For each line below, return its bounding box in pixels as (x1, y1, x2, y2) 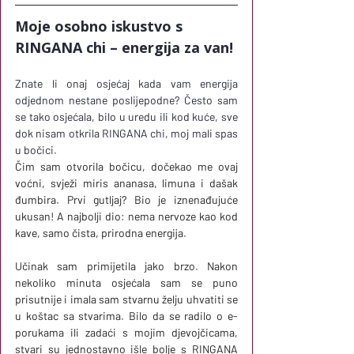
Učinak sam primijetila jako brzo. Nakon (15, 258, 238, 273)
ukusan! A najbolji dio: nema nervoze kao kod (15, 209, 238, 223)
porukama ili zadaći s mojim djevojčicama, (15, 325, 238, 339)
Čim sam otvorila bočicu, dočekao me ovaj (15, 159, 238, 173)
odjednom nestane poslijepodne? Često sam (15, 92, 238, 107)
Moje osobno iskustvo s (15, 16, 186, 36)
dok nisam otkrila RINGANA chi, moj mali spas (15, 126, 238, 140)
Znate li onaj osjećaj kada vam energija (15, 76, 238, 90)
